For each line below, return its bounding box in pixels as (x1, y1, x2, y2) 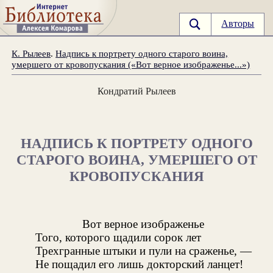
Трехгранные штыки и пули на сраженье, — (35, 244, 252, 257)
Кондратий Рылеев (97, 85, 176, 97)
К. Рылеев (12, 48, 51, 58)
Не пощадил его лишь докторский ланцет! (35, 257, 244, 271)
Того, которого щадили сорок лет (35, 230, 202, 244)
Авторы (221, 18, 255, 29)
